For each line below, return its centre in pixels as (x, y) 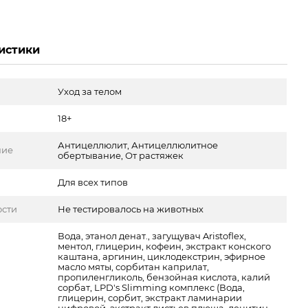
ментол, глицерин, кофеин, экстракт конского (165, 246)
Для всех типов (93, 182)
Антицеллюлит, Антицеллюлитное (138, 145)
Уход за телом (90, 91)
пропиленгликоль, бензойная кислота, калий (164, 277)
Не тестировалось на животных (131, 209)
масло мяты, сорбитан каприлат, (134, 266)
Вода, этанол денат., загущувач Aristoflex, (152, 235)
